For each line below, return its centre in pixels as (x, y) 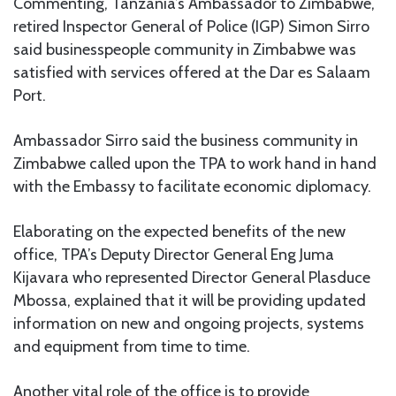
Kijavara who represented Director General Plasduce (192, 277)
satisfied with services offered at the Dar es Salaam (192, 72)
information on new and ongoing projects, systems (189, 323)
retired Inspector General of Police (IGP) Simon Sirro (191, 26)
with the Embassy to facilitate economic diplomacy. (192, 186)
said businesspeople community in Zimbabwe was (185, 49)
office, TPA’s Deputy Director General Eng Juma (174, 254)
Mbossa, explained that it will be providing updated (190, 300)
